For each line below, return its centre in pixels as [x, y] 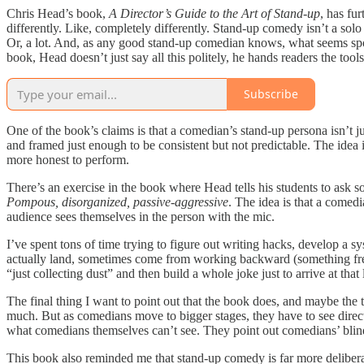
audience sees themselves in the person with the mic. [141, 216]
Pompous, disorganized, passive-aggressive [117, 201]
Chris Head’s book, [58, 13]
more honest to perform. [68, 159]
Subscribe [271, 94]
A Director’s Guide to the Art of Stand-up [214, 13]
